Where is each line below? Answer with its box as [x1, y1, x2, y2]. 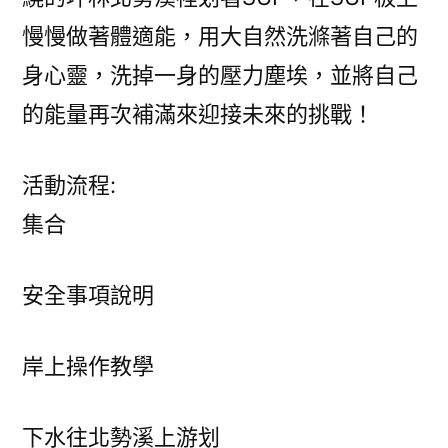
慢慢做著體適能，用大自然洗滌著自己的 [22, 23, 418, 49]
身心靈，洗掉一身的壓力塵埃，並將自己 [22, 62, 418, 88]
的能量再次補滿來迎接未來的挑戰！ [22, 101, 374, 127]
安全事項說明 [22, 282, 154, 308]
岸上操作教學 [22, 353, 154, 379]
